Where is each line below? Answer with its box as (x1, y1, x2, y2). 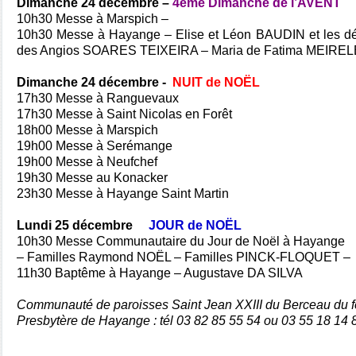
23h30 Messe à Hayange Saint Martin (17, 187, 229, 200)
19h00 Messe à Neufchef (17, 155, 157, 168)
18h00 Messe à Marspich (17, 123, 158, 137)
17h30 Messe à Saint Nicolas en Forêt (17, 107, 232, 121)
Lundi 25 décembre (17, 219, 149, 232)
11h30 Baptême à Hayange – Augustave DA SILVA (17, 266, 303, 280)
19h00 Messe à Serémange (17, 139, 172, 153)
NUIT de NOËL (169, 75, 260, 89)
